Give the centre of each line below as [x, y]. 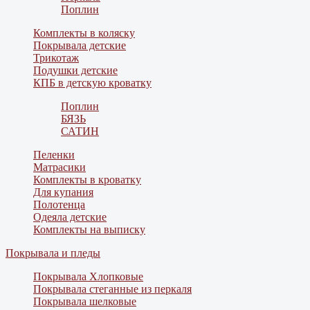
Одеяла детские [70, 217]
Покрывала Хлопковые [88, 277]
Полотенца [59, 205]
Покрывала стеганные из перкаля [112, 289]
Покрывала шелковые [85, 302]
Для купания [63, 192]
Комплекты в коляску [84, 33]
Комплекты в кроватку [87, 180]
